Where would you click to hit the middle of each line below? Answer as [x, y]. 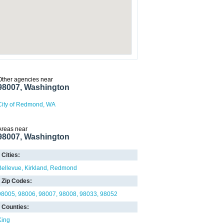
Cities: [11, 155]
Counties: [15, 207]
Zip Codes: [17, 181]
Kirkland [36, 168]
